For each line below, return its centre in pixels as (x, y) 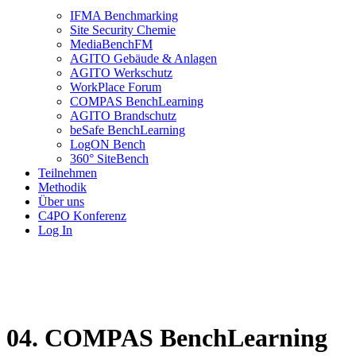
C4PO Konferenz (82, 216)
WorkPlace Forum (116, 87)
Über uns (61, 202)
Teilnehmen (68, 173)
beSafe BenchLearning (128, 130)
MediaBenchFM (111, 44)
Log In (55, 230)
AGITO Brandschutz (123, 116)
